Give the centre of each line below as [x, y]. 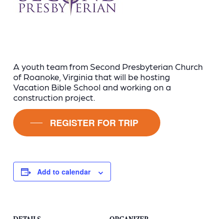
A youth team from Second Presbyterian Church [108, 66]
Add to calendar [64, 172]
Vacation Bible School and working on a [92, 87]
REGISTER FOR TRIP [94, 122]
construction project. [55, 97]
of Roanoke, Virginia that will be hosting [92, 77]
